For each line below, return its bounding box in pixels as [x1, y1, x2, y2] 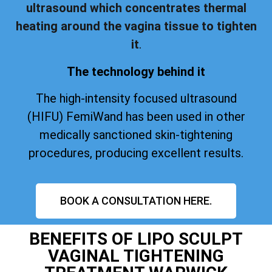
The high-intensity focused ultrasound [35, 91, 237, 106]
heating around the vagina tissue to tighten [15, 19, 257, 34]
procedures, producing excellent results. [29, 146, 243, 161]
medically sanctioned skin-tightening [39, 127, 233, 143]
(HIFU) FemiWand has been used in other [27, 109, 245, 124]
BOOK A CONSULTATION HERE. [60, 194, 212, 207]
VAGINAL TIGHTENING [48, 245, 224, 266]
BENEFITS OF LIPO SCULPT [29, 228, 243, 249]
